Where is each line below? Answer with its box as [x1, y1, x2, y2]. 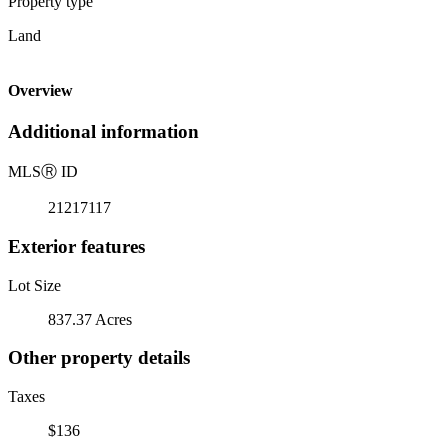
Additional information [8, 121, 199, 143]
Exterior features [8, 235, 145, 257]
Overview [8, 82, 73, 100]
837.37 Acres [48, 310, 132, 328]
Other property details [8, 347, 190, 369]
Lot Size [8, 276, 61, 294]
